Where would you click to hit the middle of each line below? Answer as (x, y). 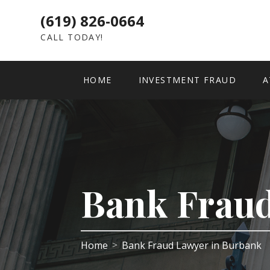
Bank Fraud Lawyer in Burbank (193, 245)
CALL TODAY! (72, 37)
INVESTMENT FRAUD (187, 80)
